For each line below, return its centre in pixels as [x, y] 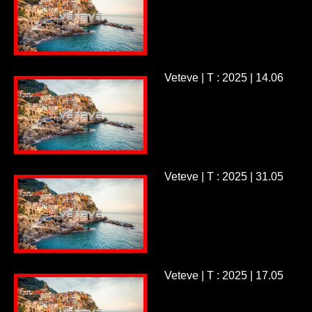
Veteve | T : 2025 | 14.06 [224, 78]
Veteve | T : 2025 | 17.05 [224, 275]
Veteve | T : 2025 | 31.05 [224, 176]
